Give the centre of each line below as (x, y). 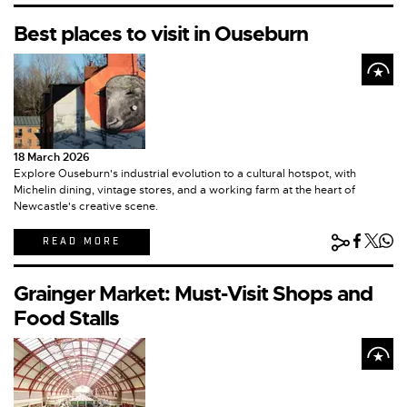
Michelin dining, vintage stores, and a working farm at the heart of (184, 190)
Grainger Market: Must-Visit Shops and (193, 294)
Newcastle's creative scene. (86, 207)
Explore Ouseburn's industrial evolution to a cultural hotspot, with (185, 174)
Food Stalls (66, 319)
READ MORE (82, 242)
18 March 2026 (52, 158)
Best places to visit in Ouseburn (161, 35)
